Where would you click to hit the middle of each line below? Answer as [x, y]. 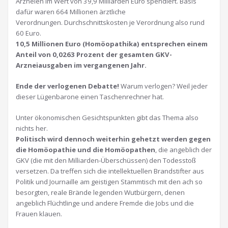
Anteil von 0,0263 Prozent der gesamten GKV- [94, 54]
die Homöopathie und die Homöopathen [85, 150]
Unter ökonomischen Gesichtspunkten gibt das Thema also [107, 118]
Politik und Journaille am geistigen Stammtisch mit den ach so [109, 182]
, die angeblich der [183, 150]
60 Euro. [28, 33]
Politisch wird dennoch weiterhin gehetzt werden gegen [113, 139]
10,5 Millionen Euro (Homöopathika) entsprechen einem [112, 44]
